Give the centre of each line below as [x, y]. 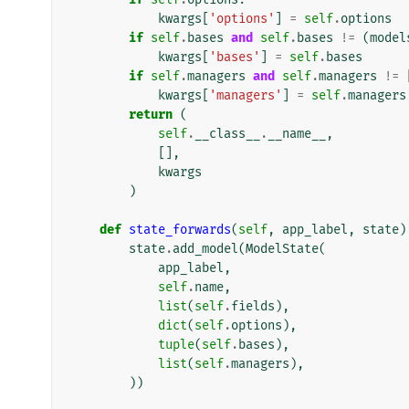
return [151, 114]
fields [253, 306]
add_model [205, 248]
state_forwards [180, 229]
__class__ [227, 133]
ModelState [282, 248]
